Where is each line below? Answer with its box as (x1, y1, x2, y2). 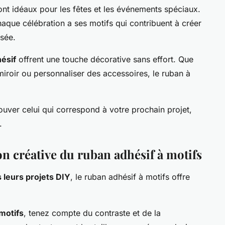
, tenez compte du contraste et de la (24, 208, 161, 218)
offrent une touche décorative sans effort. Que (16, 54, 193, 65)
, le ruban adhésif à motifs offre (70, 172, 190, 182)
